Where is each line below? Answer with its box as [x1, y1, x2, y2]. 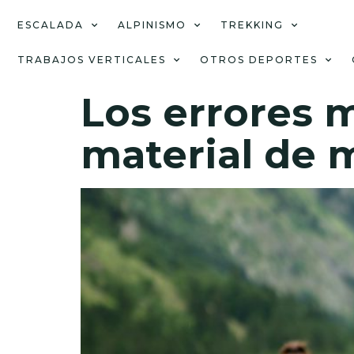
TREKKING [220, 19, 284, 31]
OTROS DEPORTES [200, 54, 318, 66]
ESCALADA [17, 19, 84, 31]
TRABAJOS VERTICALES [17, 54, 166, 66]
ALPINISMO [118, 19, 186, 31]
